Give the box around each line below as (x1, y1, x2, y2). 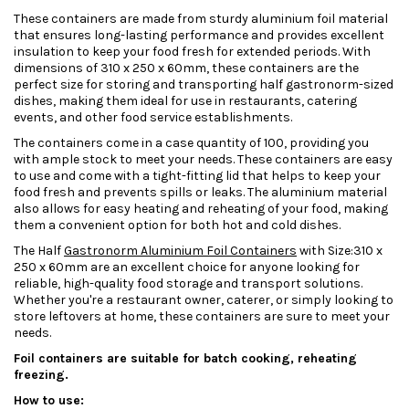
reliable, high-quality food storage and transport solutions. (14, 276, 362, 292)
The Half (14, 243, 64, 259)
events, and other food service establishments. (14, 110, 292, 126)
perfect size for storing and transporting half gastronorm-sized (14, 77, 393, 93)
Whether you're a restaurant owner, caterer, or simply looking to (14, 292, 393, 309)
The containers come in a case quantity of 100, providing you (14, 135, 369, 152)
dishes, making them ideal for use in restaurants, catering (14, 93, 357, 110)
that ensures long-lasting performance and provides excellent (14, 27, 384, 44)
